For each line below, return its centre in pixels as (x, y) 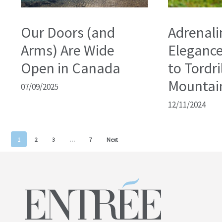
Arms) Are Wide (68, 50)
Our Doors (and (68, 32)
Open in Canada (71, 68)
